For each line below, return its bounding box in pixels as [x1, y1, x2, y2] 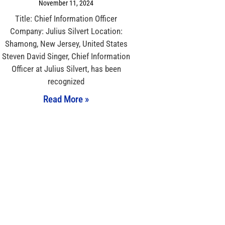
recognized [48, 76, 85, 87]
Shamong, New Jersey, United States [5, 39, 128, 49]
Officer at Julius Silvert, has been [11, 64, 121, 74]
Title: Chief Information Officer [15, 14, 118, 24]
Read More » [43, 93, 89, 105]
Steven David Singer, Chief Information [2, 51, 131, 62]
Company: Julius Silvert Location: [10, 26, 123, 37]
